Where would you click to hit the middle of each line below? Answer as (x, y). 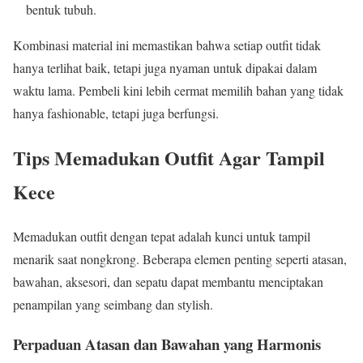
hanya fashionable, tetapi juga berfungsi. (116, 113)
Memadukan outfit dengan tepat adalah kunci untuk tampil (162, 236)
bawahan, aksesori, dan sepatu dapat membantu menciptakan (168, 281)
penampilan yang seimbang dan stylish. (113, 304)
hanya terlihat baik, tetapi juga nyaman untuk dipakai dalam (165, 68)
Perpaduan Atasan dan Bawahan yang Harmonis (167, 344)
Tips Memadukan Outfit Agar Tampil (169, 158)
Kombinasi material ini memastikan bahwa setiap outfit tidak (167, 45)
